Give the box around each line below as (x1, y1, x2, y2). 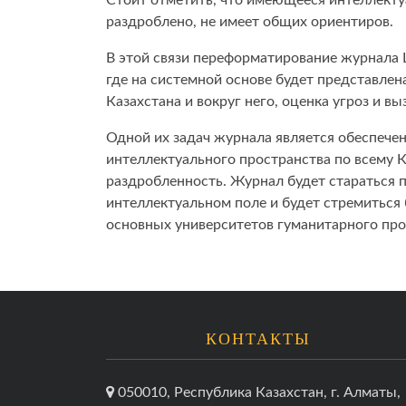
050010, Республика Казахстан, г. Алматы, (114, 385, 401, 400)
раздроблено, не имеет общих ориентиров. (106, 14, 393, 29)
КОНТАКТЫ (205, 330, 311, 348)
